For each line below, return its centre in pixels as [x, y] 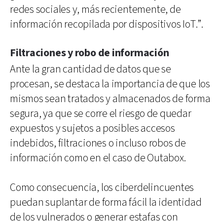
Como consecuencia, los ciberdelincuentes [102, 187]
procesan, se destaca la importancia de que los [110, 84]
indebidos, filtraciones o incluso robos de [98, 143]
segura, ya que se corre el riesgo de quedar [101, 113]
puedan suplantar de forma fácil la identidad [106, 202]
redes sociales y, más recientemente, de [95, 9]
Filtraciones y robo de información [90, 53]
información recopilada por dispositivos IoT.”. [107, 24]
